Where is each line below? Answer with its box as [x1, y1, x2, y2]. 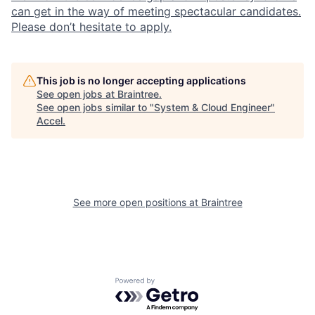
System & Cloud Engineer [154, 101, 271, 113]
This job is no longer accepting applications [37, 74, 246, 86]
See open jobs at [37, 87, 117, 100]
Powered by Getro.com [115, 276, 238, 291]
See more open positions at [72, 195, 201, 208]
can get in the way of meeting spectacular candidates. [11, 4, 301, 18]
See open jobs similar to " [37, 101, 154, 113]
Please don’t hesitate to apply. [11, 19, 172, 34]
